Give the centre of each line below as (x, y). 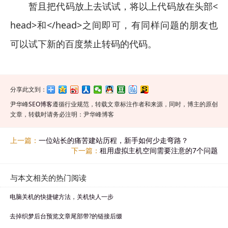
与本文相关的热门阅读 (48, 178)
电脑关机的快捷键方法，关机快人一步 (62, 197)
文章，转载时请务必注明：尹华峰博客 (62, 114)
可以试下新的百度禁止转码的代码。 (83, 44)
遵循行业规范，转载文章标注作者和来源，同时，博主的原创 (135, 104)
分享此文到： (28, 89)
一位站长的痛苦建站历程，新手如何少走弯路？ (113, 140)
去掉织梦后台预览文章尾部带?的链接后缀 (66, 216)
